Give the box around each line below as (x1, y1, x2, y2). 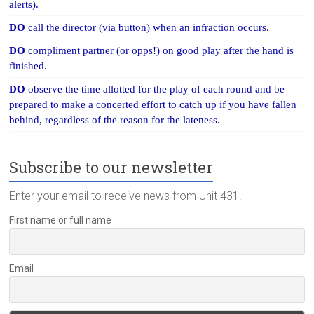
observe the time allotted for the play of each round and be (28, 83, 285, 95)
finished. (9, 60, 48, 72)
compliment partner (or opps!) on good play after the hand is (28, 45, 294, 57)
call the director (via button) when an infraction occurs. (28, 22, 270, 34)
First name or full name (9, 214, 112, 226)
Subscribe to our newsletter (9, 157, 214, 178)
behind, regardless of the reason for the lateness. (9, 114, 221, 126)
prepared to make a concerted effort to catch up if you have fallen (9, 99, 297, 111)
